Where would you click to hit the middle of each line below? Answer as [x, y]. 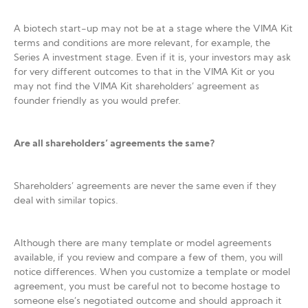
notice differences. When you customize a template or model [152, 273]
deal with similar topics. [66, 201]
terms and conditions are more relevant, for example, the [142, 44]
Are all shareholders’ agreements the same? [114, 144]
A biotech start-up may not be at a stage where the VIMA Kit [153, 29]
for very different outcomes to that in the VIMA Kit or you [144, 73]
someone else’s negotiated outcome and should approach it [148, 301]
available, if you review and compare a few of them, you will [148, 258]
